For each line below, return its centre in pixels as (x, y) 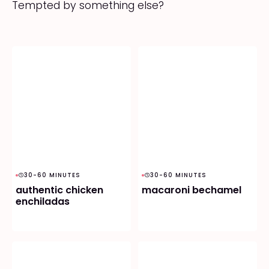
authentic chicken (60, 190)
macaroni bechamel (192, 190)
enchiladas (43, 201)
